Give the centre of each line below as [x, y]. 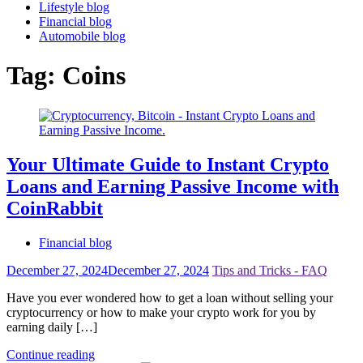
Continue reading [51, 354]
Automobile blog [82, 36]
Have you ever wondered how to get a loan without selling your [170, 297]
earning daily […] [52, 327]
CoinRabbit [55, 208]
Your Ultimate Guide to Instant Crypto [168, 164]
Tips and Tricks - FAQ [270, 270]
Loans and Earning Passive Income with [173, 186]
